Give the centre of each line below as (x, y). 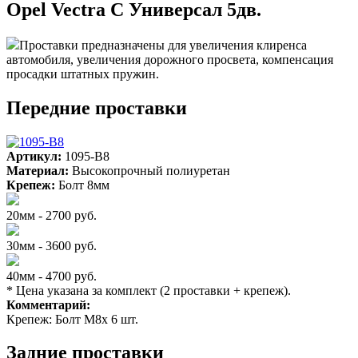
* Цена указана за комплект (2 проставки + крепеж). (149, 290)
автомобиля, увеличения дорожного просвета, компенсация (170, 59)
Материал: (39, 170)
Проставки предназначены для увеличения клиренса (163, 45)
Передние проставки (97, 107)
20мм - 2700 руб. (52, 215)
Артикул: (36, 156)
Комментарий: (48, 304)
